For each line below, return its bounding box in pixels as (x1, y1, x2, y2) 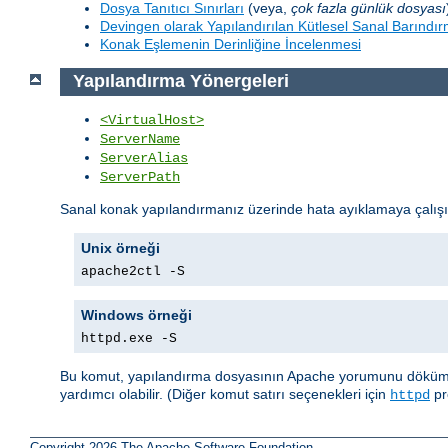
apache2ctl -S (81, 264, 185, 280)
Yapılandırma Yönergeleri (72, 71, 289, 92)
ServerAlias (100, 150, 188, 167)
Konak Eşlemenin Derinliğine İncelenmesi (100, 35, 361, 52)
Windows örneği (81, 307, 192, 324)
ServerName (100, 131, 180, 148)
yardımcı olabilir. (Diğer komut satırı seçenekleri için (60, 386, 390, 403)
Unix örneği (81, 240, 160, 257)
